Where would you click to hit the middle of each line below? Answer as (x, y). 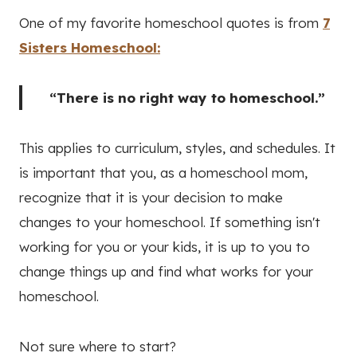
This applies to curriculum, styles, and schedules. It (177, 147)
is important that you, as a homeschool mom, (163, 172)
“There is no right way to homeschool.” (187, 97)
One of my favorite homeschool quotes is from (171, 22)
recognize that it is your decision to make (151, 197)
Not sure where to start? (98, 346)
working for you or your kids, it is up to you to (165, 246)
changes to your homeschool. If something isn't (170, 222)
